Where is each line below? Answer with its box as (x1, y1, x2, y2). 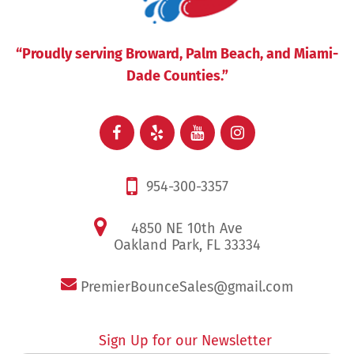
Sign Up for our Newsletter (98, 332, 272, 350)
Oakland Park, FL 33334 (113, 236, 261, 254)
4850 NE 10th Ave (131, 220, 243, 238)
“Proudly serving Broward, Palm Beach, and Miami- (16, 46, 338, 63)
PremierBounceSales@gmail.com (81, 278, 293, 296)
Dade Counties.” (126, 68, 228, 85)
